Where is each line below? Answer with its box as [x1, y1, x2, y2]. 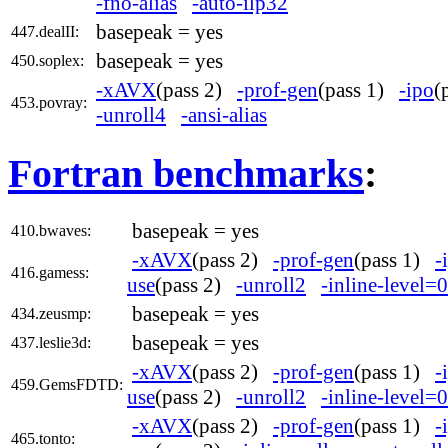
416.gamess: [11, 263, 89, 281]
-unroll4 [96, 103, 166, 128]
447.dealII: [11, 23, 79, 41]
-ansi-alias [181, 103, 267, 128]
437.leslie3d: [11, 333, 91, 351]
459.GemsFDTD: [11, 375, 123, 393]
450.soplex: [11, 52, 84, 70]
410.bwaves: [11, 221, 91, 239]
